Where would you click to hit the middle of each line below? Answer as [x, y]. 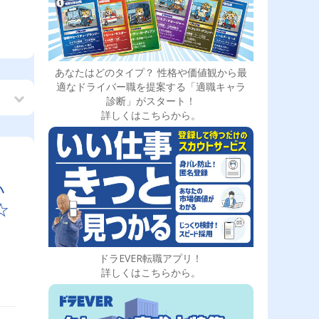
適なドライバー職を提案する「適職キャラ [151, 86]
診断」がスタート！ [151, 100]
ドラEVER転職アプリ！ [151, 258]
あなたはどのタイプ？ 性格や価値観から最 [151, 72]
